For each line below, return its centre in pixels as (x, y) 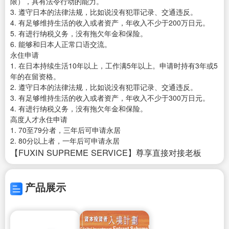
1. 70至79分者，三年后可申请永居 (65, 130)
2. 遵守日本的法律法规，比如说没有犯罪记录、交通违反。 (104, 87)
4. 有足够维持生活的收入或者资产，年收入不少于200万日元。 (110, 23)
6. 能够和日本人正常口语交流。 (61, 44)
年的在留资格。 (35, 76)
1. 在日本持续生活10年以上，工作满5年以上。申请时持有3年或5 (114, 66)
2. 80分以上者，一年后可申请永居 (65, 141)
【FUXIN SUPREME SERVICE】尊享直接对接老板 (106, 153)
